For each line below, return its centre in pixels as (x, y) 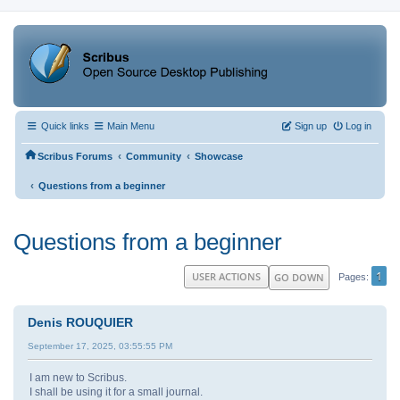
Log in (358, 126)
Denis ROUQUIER (80, 322)
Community (154, 157)
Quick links (64, 126)
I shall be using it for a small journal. (116, 392)
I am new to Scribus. (78, 377)
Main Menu (131, 126)
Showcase (219, 157)
